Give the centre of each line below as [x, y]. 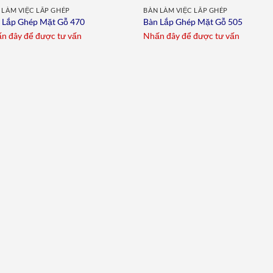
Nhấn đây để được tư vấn [192, 35]
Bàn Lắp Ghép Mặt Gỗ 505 [193, 22]
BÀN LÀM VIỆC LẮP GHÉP [186, 10]
